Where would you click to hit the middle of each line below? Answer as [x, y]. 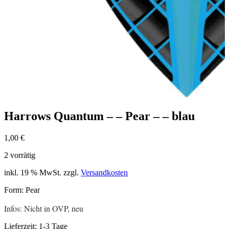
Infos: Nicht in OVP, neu [44, 208]
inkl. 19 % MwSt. [33, 172]
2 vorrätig [20, 155]
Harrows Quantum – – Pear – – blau [99, 116]
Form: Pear [22, 190]
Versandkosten [104, 172]
